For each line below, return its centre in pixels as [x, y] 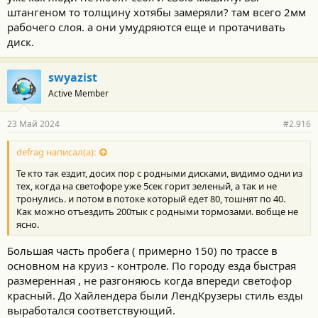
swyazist [73, 77]
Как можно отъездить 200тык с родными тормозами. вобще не [157, 211]
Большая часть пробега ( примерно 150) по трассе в [142, 251]
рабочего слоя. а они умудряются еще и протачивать [146, 27]
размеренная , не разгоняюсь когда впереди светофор [149, 280]
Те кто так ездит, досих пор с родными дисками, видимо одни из [159, 173]
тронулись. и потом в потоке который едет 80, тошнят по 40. [151, 198]
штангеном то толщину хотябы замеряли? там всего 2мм [157, 12]
